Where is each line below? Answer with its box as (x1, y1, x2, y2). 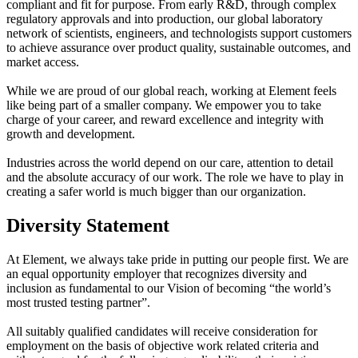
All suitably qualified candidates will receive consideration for (6, 324, 317, 338)
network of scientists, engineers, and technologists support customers (6, 26, 352, 40)
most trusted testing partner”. (6, 295, 150, 309)
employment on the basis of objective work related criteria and (6, 338, 319, 352)
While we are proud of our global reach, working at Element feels (6, 84, 336, 97)
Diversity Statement (6, 214, 169, 236)
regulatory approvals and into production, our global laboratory (6, 12, 323, 26)
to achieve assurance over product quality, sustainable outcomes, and (6, 41, 351, 54)
